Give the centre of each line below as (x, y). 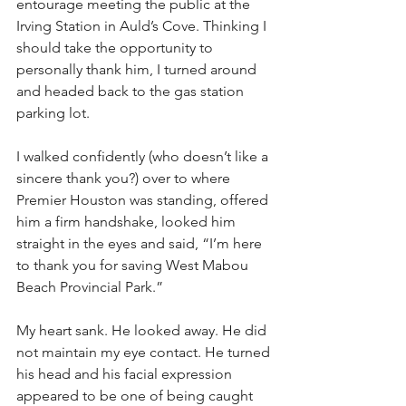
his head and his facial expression (126, 374)
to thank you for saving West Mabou (134, 265)
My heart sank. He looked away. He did (143, 330)
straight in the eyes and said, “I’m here (141, 243)
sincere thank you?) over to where (125, 178)
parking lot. (53, 113)
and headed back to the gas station (132, 91)
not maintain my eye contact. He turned (145, 352)
